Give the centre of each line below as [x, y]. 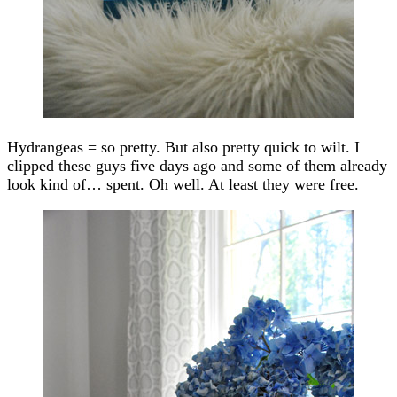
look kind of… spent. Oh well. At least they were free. [183, 184]
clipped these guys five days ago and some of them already [197, 165]
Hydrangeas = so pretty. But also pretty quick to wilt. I [183, 147]
